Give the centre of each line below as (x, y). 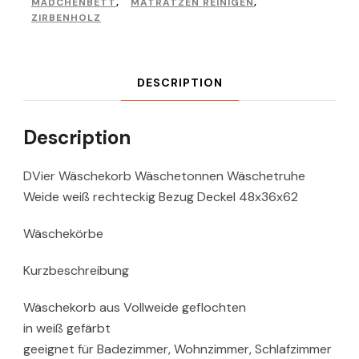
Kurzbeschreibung (76, 271)
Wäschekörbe (63, 234)
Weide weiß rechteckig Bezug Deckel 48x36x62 (161, 197)
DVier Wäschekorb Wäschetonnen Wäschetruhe (164, 176)
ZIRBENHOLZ (66, 18)
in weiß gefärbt (67, 329)
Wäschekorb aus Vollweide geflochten (135, 308)
